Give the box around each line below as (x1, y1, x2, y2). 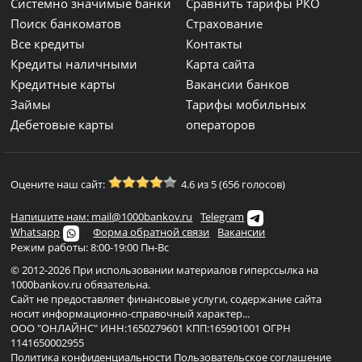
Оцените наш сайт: (11, 177, 106, 192)
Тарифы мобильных (186, 96, 307, 112)
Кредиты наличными (11, 56, 138, 72)
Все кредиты (11, 36, 86, 52)
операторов (186, 116, 256, 133)
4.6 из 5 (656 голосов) (181, 177, 286, 192)
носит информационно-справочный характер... (11, 306, 250, 321)
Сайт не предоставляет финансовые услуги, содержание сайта (11, 292, 322, 306)
